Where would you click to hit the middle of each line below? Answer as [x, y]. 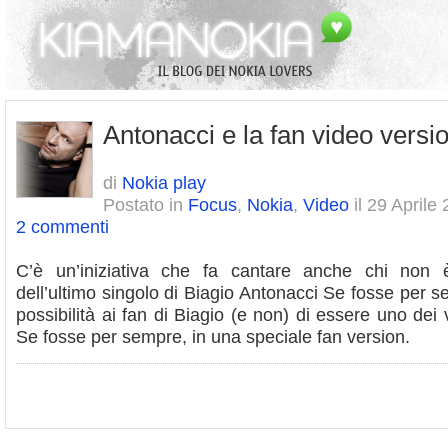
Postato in [145, 204]
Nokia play [164, 182]
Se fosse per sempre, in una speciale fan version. [213, 336]
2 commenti [62, 226]
